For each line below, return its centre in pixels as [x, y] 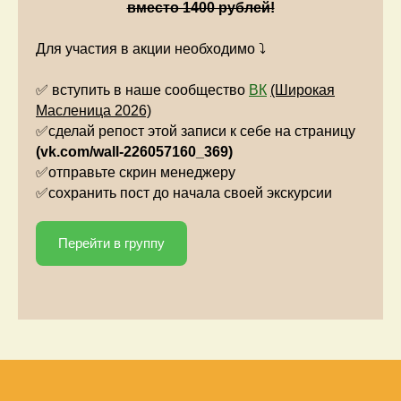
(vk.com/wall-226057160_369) [134, 151]
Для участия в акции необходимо [147, 48]
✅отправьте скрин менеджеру [136, 172]
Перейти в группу [111, 243]
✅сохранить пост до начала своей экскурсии [184, 192]
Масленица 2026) [94, 110]
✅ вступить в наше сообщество [142, 90]
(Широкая [303, 90]
